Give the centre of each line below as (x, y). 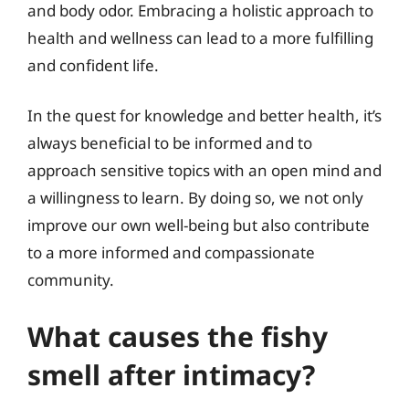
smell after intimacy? (171, 374)
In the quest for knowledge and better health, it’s (204, 115)
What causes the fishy (178, 336)
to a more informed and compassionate (171, 252)
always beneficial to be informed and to (170, 143)
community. (71, 280)
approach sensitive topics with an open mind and (204, 170)
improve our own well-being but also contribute (199, 225)
